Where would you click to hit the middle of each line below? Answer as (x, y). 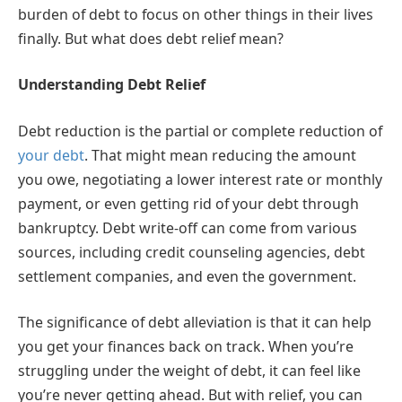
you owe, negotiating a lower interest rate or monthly (200, 179)
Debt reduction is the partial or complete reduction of (200, 131)
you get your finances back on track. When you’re (186, 347)
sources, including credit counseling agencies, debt (192, 252)
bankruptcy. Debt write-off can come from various (188, 227)
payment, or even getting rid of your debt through (188, 203)
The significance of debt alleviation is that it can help (195, 323)
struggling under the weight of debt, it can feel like (189, 371)
